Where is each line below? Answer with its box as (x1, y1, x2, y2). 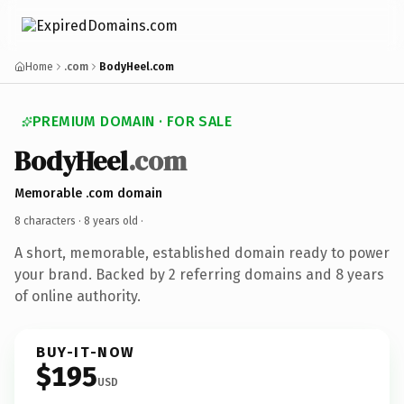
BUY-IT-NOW (36, 343, 135, 361)
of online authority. (14, 287, 141, 305)
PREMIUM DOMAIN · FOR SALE (32, 113, 232, 130)
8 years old (84, 214, 138, 227)
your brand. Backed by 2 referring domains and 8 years (14, 265, 384, 283)
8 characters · (14, 214, 84, 227)
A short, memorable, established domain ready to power (14, 243, 390, 262)
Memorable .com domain (14, 185, 162, 201)
